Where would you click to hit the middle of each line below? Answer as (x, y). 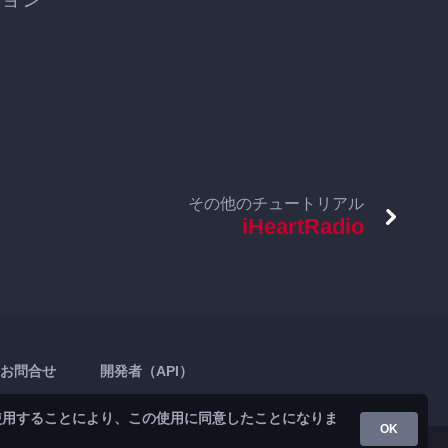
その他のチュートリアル (276, 203)
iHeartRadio (303, 226)
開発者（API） (147, 371)
